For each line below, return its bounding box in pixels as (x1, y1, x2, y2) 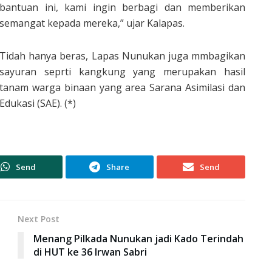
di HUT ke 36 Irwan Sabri (33, 245, 147, 259)
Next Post (18, 212, 59, 225)
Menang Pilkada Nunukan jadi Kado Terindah (33, 231, 243, 245)
